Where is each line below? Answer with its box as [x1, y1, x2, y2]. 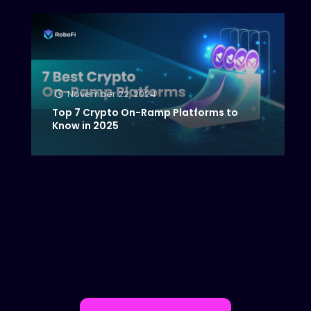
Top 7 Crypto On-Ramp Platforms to [52, 106, 239, 120]
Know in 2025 [52, 119, 119, 133]
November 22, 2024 [67, 87, 156, 101]
